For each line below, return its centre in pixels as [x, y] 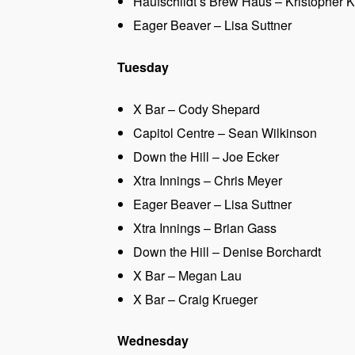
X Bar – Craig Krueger [195, 299]
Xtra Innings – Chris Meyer [208, 180]
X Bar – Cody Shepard [197, 109]
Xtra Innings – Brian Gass [205, 227]
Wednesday [153, 341]
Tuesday [143, 67]
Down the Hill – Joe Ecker [206, 156]
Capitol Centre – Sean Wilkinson [225, 132]
